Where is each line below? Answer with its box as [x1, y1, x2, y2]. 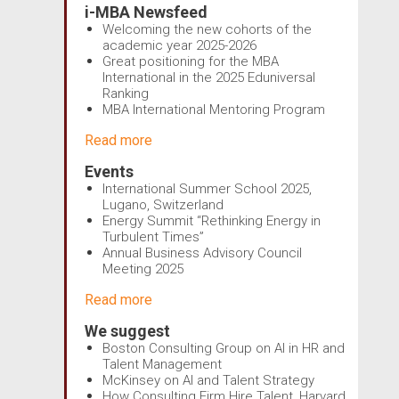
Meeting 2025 [102, 260, 183, 277]
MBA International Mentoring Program [102, 101, 325, 118]
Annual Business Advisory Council [102, 244, 302, 261]
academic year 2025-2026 [102, 37, 256, 53]
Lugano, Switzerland [102, 196, 224, 213]
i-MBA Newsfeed [85, 2, 208, 21]
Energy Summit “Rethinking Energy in [102, 212, 321, 229]
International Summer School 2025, [102, 180, 312, 197]
